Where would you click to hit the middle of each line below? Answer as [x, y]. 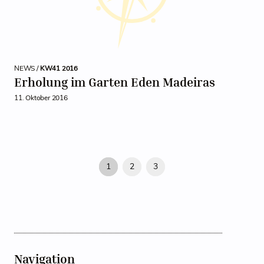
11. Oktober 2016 [41, 98]
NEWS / [27, 68]
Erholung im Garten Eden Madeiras [115, 82]
